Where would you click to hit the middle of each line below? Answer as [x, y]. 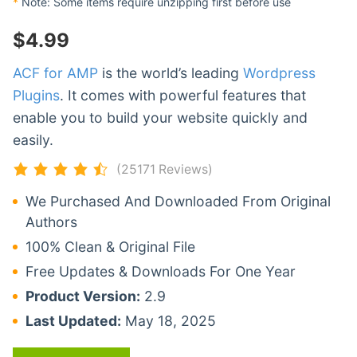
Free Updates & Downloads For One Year [161, 271]
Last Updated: [73, 320]
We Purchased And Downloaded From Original [178, 201]
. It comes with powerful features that [183, 95]
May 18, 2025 [169, 320]
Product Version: [83, 296]
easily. [33, 139]
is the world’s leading [171, 73]
